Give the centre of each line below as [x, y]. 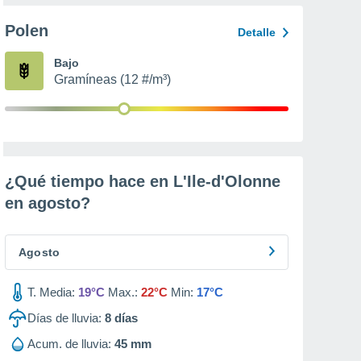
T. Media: [51, 292]
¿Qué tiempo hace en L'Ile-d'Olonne [143, 181]
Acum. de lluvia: [69, 344]
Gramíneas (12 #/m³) [112, 79]
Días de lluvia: [64, 318]
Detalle [257, 32]
